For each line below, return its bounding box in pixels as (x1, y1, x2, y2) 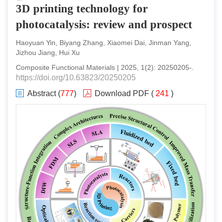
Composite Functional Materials (16, 63, 115, 71)
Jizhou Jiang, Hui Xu (16, 48, 80, 56)
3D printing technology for (16, 2, 148, 15)
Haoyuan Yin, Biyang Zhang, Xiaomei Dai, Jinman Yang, (16, 38, 191, 47)
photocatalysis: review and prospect (16, 18, 192, 31)
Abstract (27, 89, 56, 98)
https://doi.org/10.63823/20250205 (16, 73, 136, 82)
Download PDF (95, 89, 149, 98)
